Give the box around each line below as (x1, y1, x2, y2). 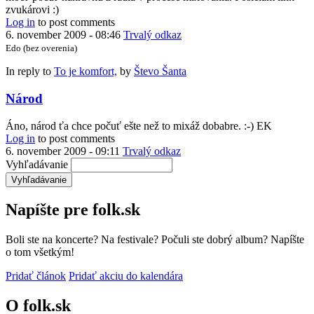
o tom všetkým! (6, 246, 74, 259)
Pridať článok (6, 270, 66, 282)
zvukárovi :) (6, 4, 59, 16)
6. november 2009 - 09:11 (6, 144, 120, 157)
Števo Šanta (134, 65, 186, 78)
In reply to (6, 65, 54, 78)
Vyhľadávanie (6, 158, 68, 170)
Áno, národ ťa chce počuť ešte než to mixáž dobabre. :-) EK (6, 119, 272, 132)
